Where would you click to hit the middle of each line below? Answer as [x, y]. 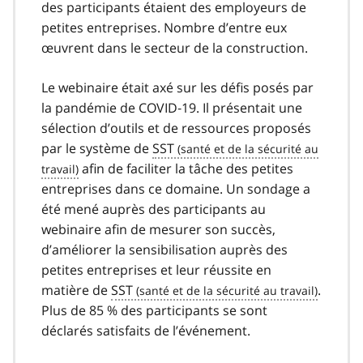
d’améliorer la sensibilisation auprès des [164, 249]
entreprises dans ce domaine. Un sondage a [176, 188]
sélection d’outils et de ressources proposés [176, 128]
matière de [76, 290]
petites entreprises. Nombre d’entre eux [164, 27]
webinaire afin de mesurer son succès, [158, 229]
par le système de [97, 148]
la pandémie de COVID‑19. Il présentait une [172, 107]
